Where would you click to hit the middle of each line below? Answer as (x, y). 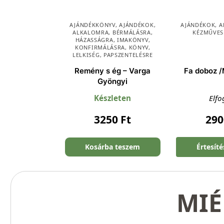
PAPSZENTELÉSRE (128, 55)
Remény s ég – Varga (113, 71)
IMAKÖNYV (132, 40)
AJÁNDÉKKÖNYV (92, 25)
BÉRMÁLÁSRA (131, 32)
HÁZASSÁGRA (94, 40)
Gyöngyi (113, 81)
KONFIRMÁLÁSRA (100, 47)
